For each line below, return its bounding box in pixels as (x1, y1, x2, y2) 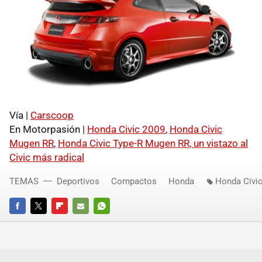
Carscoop (30, 109, 74, 121)
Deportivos (57, 175, 99, 187)
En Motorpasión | (9, 123, 87, 135)
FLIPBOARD (51, 217, 91, 226)
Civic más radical (9, 151, 84, 163)
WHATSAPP (94, 217, 134, 226)
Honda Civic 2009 (87, 123, 166, 135)
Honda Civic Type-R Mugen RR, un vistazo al (58, 137, 248, 149)
